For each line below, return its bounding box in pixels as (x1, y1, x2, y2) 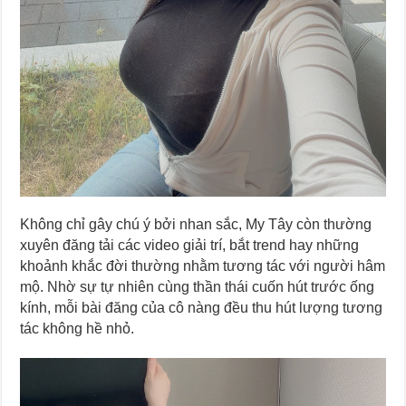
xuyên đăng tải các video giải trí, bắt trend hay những (20, 237, 360, 254)
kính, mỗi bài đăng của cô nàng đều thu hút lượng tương (20, 300, 383, 316)
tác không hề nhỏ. (20, 321, 135, 337)
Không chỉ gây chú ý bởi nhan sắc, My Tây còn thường (20, 217, 372, 233)
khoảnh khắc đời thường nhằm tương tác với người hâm (20, 258, 386, 275)
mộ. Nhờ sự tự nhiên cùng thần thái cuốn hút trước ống (20, 279, 375, 295)
